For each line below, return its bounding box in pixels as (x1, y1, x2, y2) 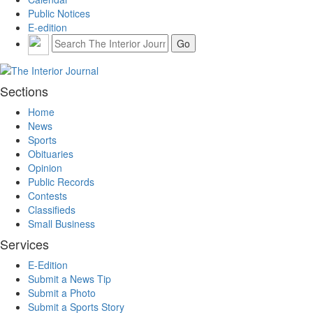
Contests (28, 189, 67, 203)
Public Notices (28, 6, 90, 20)
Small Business (28, 217, 95, 231)
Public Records (28, 175, 94, 189)
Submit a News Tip (28, 272, 111, 286)
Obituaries (28, 147, 73, 161)
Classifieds (28, 203, 75, 217)
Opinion (28, 161, 62, 175)
